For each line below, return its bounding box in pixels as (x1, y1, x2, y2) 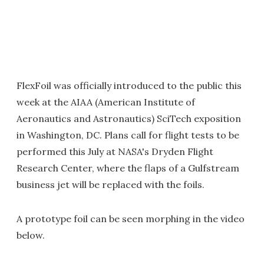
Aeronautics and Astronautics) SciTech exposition (16, 113, 241, 124)
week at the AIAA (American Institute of (16, 96, 195, 108)
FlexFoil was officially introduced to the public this (16, 80, 242, 91)
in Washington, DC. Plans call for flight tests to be (16, 129, 239, 141)
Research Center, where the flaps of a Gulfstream (16, 162, 239, 174)
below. (16, 229, 45, 241)
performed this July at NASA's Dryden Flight (16, 146, 213, 157)
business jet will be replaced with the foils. (16, 179, 204, 190)
